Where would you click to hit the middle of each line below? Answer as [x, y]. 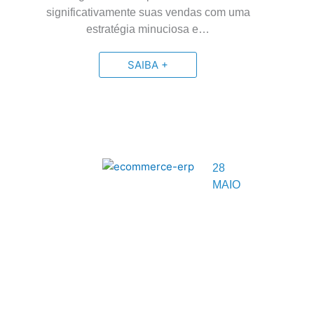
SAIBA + [148, 65]
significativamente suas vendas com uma [148, 12]
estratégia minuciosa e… [148, 29]
